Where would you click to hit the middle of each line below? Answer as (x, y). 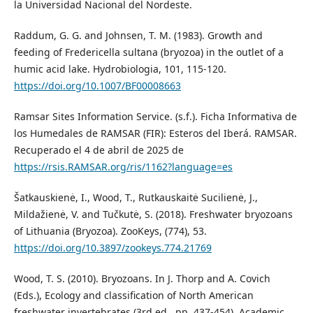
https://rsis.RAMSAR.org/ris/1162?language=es (123, 167)
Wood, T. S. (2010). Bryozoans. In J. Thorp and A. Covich (142, 279)
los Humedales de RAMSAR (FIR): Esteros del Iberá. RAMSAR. (155, 133)
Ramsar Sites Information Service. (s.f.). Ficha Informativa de (155, 117)
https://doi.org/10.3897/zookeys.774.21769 (112, 248)
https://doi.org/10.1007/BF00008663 (97, 86)
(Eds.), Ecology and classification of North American (133, 296)
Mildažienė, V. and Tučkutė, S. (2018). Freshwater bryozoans (153, 214)
